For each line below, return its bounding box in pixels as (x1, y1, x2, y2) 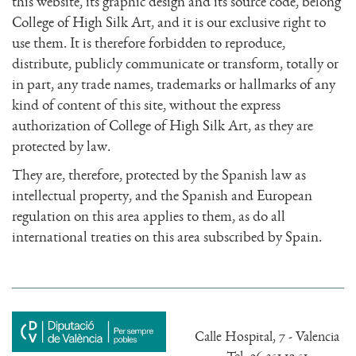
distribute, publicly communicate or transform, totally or (12, 56, 339, 72)
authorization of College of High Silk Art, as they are (12, 118, 313, 133)
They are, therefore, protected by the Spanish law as (12, 168, 306, 183)
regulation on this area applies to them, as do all (12, 209, 285, 224)
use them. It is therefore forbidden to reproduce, (12, 36, 285, 51)
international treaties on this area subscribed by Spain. (12, 230, 322, 245)
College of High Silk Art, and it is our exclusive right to (12, 15, 326, 30)
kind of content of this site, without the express (12, 98, 281, 113)
